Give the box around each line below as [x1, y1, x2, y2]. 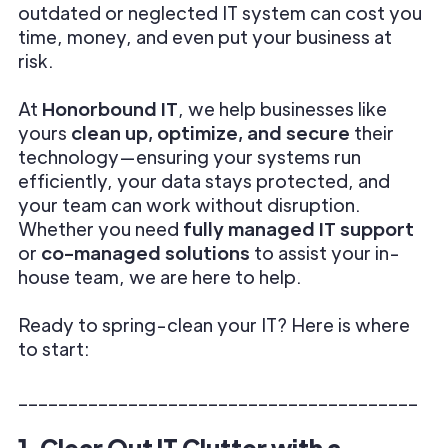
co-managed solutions [41, 241, 250, 264]
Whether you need [18, 217, 183, 240]
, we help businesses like [178, 97, 387, 120]
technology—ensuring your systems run [18, 145, 361, 168]
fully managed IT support [183, 217, 414, 240]
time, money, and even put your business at [18, 25, 392, 48]
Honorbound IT [42, 97, 178, 120]
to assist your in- [250, 241, 400, 264]
